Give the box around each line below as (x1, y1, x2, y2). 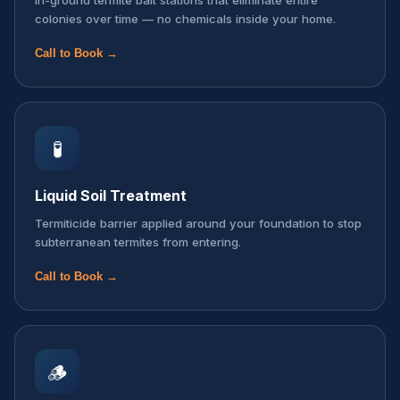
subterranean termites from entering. (35, 235, 241, 249)
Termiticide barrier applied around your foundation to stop (35, 216, 362, 230)
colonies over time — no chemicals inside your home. (35, 12, 336, 26)
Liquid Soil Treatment (35, 187, 187, 204)
